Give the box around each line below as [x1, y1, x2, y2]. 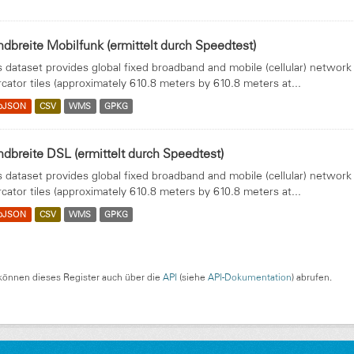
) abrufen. [292, 271, 332, 283]
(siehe [177, 271, 208, 283]
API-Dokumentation [208, 271, 292, 283]
